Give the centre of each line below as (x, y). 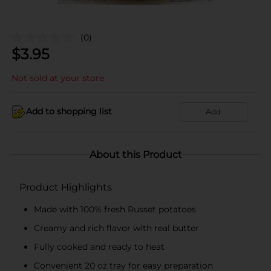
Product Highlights (66, 187)
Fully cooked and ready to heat (99, 247)
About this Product (135, 154)
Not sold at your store (58, 78)
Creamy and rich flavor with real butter (116, 228)
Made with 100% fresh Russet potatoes (115, 209)
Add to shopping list (69, 111)
